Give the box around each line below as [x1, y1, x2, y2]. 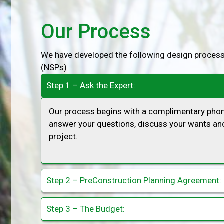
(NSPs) [41, 62, 67, 72]
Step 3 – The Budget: [46, 203, 125, 214]
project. [49, 131, 78, 141]
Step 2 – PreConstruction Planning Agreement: [46, 175, 221, 185]
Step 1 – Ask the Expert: [46, 80, 135, 90]
